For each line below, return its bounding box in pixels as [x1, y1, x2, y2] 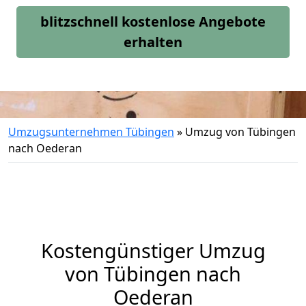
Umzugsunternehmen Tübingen [8, 124, 174, 139]
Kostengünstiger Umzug [40, 237, 266, 264]
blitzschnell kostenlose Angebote [40, 12, 266, 31]
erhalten [124, 33, 182, 51]
